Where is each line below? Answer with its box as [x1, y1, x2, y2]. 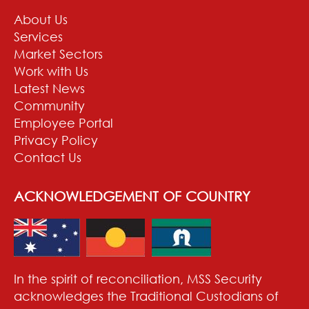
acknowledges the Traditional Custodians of [14, 288, 279, 303]
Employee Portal [14, 114, 113, 130]
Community [14, 97, 85, 113]
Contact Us [14, 149, 81, 165]
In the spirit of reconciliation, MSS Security [14, 270, 262, 286]
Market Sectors [14, 46, 103, 61]
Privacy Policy [14, 132, 98, 148]
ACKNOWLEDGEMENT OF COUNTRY [14, 187, 250, 204]
